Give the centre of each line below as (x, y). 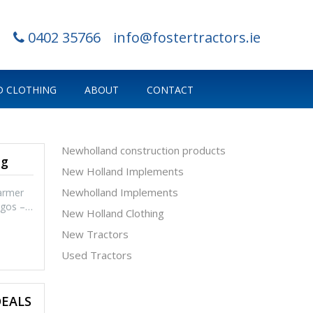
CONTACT (170, 90)
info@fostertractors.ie (187, 37)
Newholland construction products (144, 150)
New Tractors (95, 234)
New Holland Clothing (113, 213)
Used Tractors (97, 255)
